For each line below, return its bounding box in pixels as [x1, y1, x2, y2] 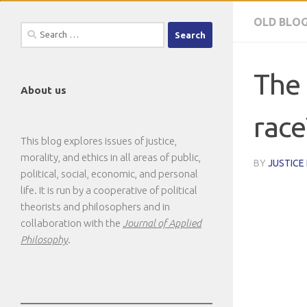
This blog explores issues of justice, [21, 135, 177, 147]
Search [20, 23, 49, 35]
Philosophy [21, 234, 68, 245]
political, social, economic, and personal [21, 168, 198, 180]
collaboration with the [21, 217, 123, 229]
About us [21, 84, 66, 96]
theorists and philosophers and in [21, 201, 170, 212]
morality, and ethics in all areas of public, [21, 151, 201, 163]
